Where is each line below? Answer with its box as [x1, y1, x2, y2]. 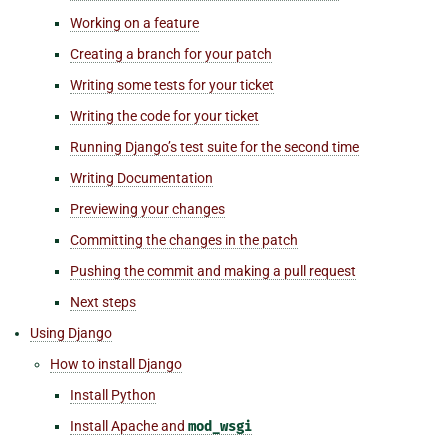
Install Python [70, 386, 156, 403]
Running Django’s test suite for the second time [70, 138, 359, 155]
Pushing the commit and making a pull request [70, 262, 356, 279]
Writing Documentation [70, 169, 213, 186]
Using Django [30, 324, 112, 341]
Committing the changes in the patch [70, 231, 298, 248]
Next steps [70, 293, 136, 310]
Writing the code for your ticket [70, 107, 259, 124]
